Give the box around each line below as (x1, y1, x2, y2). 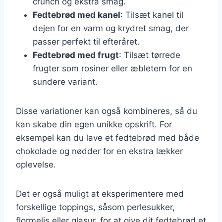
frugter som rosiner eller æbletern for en (33, 63, 192, 73)
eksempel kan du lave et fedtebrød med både (16, 132, 199, 143)
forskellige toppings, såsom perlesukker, (16, 202, 175, 212)
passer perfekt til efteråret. (33, 36, 140, 47)
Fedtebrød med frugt (33, 50, 119, 60)
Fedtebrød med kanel (33, 9, 120, 20)
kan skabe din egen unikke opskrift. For (16, 119, 172, 129)
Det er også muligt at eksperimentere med (16, 188, 184, 199)
